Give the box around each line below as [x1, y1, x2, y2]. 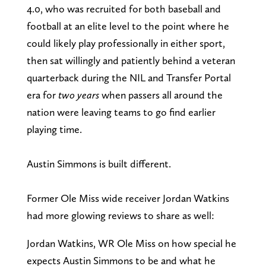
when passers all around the [99, 88, 223, 101]
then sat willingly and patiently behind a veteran [26, 53, 235, 66]
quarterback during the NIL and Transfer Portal [26, 71, 231, 84]
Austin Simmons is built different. [26, 157, 171, 170]
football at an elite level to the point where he [26, 19, 229, 32]
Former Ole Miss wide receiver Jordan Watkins [26, 191, 229, 204]
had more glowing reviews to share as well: [26, 208, 214, 221]
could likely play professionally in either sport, [26, 36, 225, 49]
